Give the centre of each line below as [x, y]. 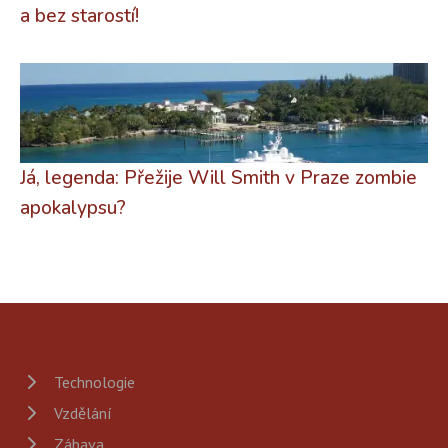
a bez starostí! [79, 15]
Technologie [94, 381]
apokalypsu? [73, 207]
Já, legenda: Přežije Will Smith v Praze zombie [218, 177]
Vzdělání [83, 412]
